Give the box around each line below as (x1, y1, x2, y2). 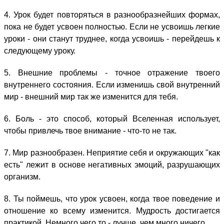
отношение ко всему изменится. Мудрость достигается (4, 206, 220, 215)
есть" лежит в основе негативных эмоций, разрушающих (4, 160, 220, 169)
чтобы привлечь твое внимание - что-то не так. (4, 126, 176, 135)
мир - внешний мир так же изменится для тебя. (4, 92, 178, 101)
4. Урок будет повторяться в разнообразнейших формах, (4, 10, 220, 19)
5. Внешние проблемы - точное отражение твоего (4, 68, 220, 77)
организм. (4, 172, 40, 181)
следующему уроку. (4, 46, 75, 55)
